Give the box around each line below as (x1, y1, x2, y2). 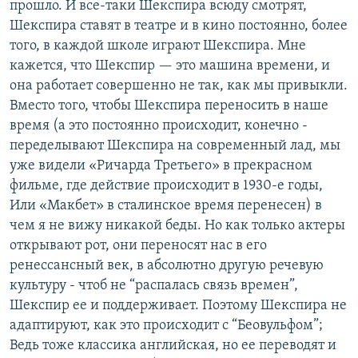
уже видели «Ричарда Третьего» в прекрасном (10, 158, 312, 174)
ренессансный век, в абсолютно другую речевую (10, 258, 324, 274)
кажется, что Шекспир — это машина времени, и (10, 58, 330, 74)
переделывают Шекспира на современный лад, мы (10, 138, 340, 154)
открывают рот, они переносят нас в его (10, 238, 267, 254)
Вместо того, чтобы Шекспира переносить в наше (10, 98, 328, 114)
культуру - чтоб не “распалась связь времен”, (10, 278, 298, 294)
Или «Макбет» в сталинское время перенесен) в (10, 198, 322, 214)
